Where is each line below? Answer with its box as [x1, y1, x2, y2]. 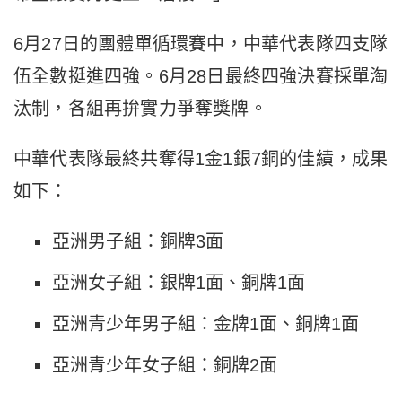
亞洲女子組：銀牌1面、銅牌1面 [51, 272, 305, 293]
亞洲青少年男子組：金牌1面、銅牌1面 [51, 313, 359, 334]
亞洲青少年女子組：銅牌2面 [51, 354, 277, 375]
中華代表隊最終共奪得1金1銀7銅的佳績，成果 [13, 148, 389, 169]
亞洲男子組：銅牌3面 [51, 231, 223, 251]
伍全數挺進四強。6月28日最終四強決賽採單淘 [13, 66, 389, 86]
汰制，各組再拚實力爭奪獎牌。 [13, 98, 267, 118]
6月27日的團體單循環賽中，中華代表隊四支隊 [13, 33, 389, 54]
